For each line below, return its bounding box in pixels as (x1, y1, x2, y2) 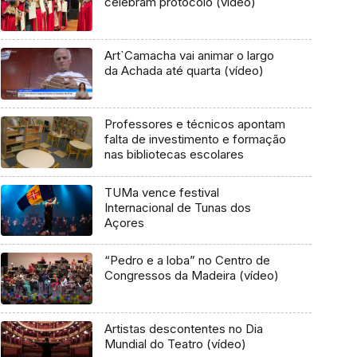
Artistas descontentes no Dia (104, 320, 263, 336)
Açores (104, 214, 144, 230)
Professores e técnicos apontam (104, 116, 285, 131)
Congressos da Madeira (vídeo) (104, 268, 279, 284)
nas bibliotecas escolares (104, 146, 244, 162)
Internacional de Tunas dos (104, 199, 251, 215)
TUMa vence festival (104, 184, 219, 200)
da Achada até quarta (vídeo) (104, 63, 264, 79)
